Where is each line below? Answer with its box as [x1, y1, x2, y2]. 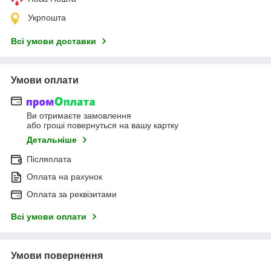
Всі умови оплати [11, 211, 87, 221]
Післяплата [27, 154, 71, 164]
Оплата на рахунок [27, 171, 102, 181]
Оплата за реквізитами [27, 189, 117, 199]
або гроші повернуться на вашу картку [27, 120, 178, 130]
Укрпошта [28, 13, 66, 23]
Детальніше [27, 134, 77, 145]
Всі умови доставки [11, 36, 96, 47]
